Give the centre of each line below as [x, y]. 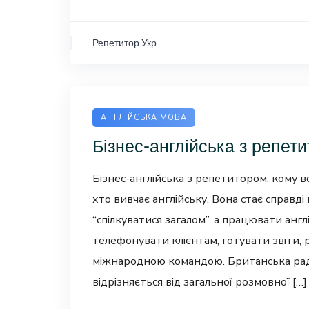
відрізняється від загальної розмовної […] [200, 282]
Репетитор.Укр [124, 43]
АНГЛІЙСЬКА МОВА [144, 118]
